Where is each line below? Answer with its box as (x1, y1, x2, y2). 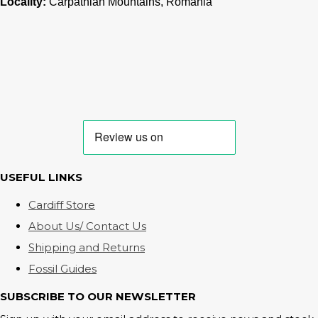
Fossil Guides (28, 262, 97, 276)
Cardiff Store (28, 198, 95, 212)
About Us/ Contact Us (28, 219, 146, 234)
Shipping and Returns (28, 241, 145, 255)
